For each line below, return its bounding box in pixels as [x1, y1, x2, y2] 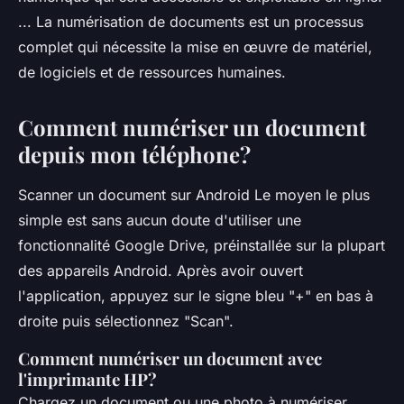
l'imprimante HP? [18, 368, 157, 391]
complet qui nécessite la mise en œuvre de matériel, [18, 38, 372, 57]
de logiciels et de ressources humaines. [18, 63, 286, 82]
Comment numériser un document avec [18, 347, 322, 371]
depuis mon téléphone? [18, 140, 251, 170]
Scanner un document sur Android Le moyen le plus [18, 186, 370, 205]
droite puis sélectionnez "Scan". [18, 312, 234, 331]
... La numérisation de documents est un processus [18, 13, 363, 32]
